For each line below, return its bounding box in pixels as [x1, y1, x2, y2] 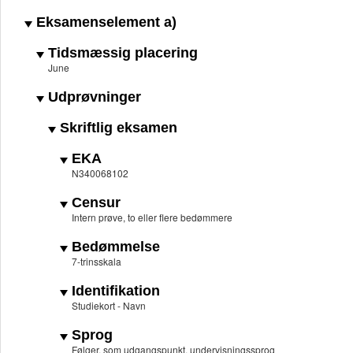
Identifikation [68, 283, 160, 299]
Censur [68, 195, 121, 211]
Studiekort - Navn [72, 299, 146, 313]
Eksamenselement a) [32, 14, 176, 31]
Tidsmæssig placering [44, 45, 198, 61]
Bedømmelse [68, 239, 160, 255]
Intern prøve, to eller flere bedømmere [72, 210, 232, 225]
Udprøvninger [44, 89, 141, 106]
